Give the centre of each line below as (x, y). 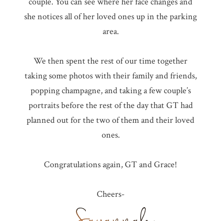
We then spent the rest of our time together (110, 61)
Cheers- (110, 194)
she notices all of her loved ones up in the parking (110, 17)
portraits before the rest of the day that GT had (110, 106)
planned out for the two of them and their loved (110, 120)
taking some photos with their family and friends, (110, 76)
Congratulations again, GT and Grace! (110, 165)
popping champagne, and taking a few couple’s (110, 91)
